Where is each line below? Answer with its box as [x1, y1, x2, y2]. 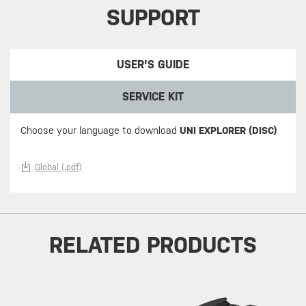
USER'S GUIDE [117, 57, 190, 71]
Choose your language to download [20, 124, 180, 136]
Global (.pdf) [35, 161, 83, 172]
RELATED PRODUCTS [49, 232, 257, 258]
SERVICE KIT [122, 89, 184, 103]
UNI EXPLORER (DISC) [180, 124, 277, 136]
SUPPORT [106, 4, 200, 30]
